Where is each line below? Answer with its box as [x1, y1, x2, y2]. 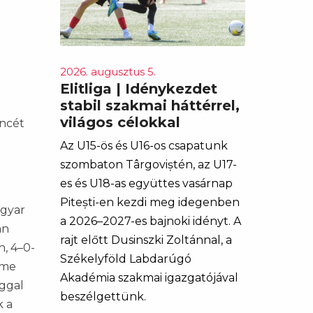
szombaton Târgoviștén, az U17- [60, 158, 237, 171]
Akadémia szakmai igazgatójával [60, 271, 238, 284]
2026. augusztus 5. [60, 65, 156, 78]
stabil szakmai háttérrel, [60, 97, 240, 114]
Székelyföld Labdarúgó [60, 252, 191, 265]
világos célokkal [60, 114, 180, 131]
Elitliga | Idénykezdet [60, 80, 217, 97]
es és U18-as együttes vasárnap [60, 177, 233, 190]
